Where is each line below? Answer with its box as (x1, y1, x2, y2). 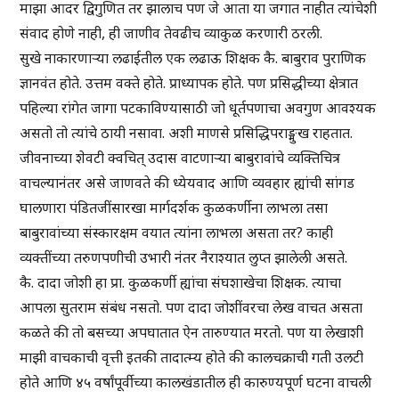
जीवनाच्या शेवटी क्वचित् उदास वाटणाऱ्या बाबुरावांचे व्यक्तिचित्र (20, 148, 341, 168)
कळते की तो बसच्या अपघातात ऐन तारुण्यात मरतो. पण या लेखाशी (20, 322, 364, 343)
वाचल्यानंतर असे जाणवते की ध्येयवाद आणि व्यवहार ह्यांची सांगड (20, 173, 355, 193)
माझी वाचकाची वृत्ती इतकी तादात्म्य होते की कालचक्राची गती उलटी (20, 347, 364, 368)
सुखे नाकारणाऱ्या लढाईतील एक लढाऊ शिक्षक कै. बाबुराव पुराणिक (20, 48, 367, 69)
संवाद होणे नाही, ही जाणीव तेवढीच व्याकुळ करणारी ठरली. (20, 23, 323, 44)
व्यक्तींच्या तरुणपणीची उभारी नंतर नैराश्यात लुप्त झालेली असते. (20, 248, 348, 268)
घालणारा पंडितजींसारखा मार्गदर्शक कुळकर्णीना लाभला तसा (20, 198, 329, 218)
